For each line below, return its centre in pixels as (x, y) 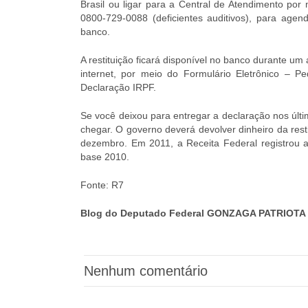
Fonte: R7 (102, 185)
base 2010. (105, 157)
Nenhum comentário (146, 271)
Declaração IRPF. (118, 87)
